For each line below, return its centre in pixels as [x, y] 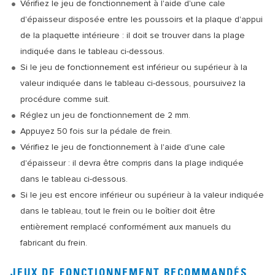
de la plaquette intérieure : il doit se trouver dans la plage [133, 35]
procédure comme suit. [65, 99]
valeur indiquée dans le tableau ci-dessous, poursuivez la [133, 83]
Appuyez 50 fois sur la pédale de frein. [96, 131]
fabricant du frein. [54, 243]
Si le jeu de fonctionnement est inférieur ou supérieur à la [134, 67]
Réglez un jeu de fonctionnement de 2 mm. [105, 115]
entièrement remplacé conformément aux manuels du [126, 227]
